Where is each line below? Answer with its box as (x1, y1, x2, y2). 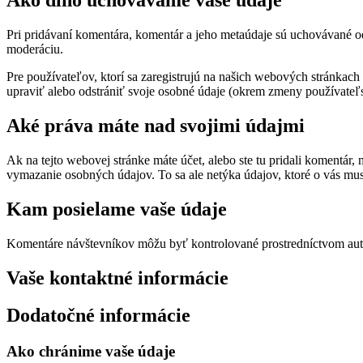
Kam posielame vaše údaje (6, 198, 227, 220)
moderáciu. (6, 41, 63, 56)
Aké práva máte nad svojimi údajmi (6, 114, 305, 136)
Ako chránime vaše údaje (6, 343, 175, 361)
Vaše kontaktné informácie (6, 267, 228, 288)
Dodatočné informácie (6, 305, 190, 327)
